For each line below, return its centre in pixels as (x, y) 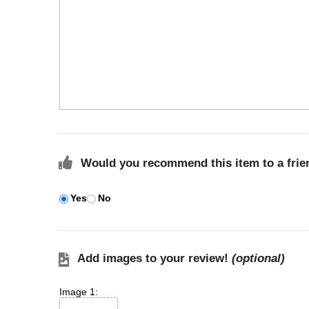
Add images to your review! (154, 258)
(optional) (258, 258)
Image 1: (79, 292)
